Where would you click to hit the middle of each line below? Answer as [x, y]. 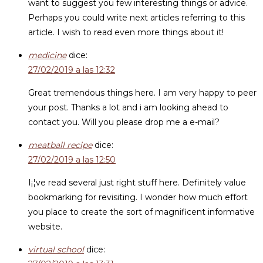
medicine [47, 55]
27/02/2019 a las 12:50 [72, 160]
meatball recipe [60, 145]
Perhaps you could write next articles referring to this [136, 18]
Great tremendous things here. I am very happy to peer [142, 93]
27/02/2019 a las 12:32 [72, 70]
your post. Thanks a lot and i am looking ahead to [128, 107]
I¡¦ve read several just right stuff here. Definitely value [137, 183]
